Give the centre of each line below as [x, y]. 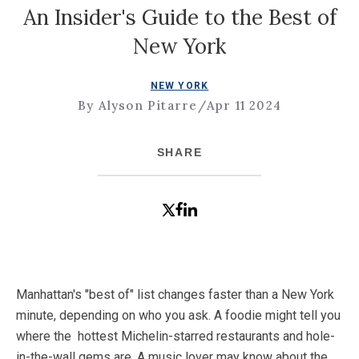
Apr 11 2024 [244, 106]
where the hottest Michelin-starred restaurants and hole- [175, 337]
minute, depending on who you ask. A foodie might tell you [178, 316]
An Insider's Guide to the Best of [179, 18]
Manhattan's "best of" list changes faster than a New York [175, 295]
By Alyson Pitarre [138, 106]
